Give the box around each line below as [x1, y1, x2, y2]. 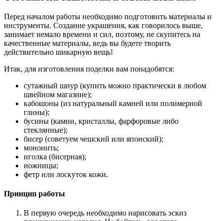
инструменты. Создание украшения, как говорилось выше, [4, 21, 203, 30]
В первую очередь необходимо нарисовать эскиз [24, 209, 186, 218]
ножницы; [24, 161, 58, 170]
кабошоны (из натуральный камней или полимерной [24, 99, 202, 108]
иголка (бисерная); [24, 152, 86, 161]
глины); [24, 108, 49, 116]
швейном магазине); [24, 90, 92, 99]
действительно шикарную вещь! [4, 47, 113, 56]
